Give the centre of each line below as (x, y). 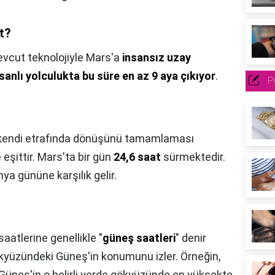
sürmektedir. (193, 157)
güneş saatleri (139, 238)
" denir (191, 238)
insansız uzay (157, 58)
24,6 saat (137, 157)
